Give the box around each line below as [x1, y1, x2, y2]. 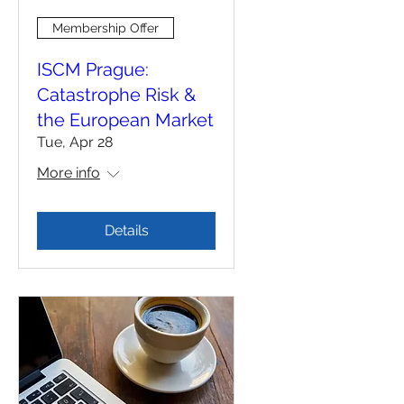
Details [104, 222, 149, 240]
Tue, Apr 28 [37, 133, 113, 151]
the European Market [37, 109, 214, 132]
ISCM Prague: [37, 59, 149, 81]
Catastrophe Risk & [37, 84, 196, 106]
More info [37, 164, 100, 182]
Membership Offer [52, 20, 159, 35]
